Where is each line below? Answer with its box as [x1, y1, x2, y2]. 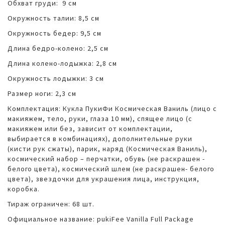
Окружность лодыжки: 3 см [8, 74, 104, 83]
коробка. [8, 184, 40, 194]
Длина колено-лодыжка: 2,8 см [8, 59, 117, 68]
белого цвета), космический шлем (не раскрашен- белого [8, 164, 214, 174]
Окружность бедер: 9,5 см [8, 29, 101, 38]
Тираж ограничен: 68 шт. [8, 199, 94, 209]
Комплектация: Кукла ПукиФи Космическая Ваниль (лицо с [8, 104, 217, 114]
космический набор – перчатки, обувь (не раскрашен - [8, 154, 205, 164]
